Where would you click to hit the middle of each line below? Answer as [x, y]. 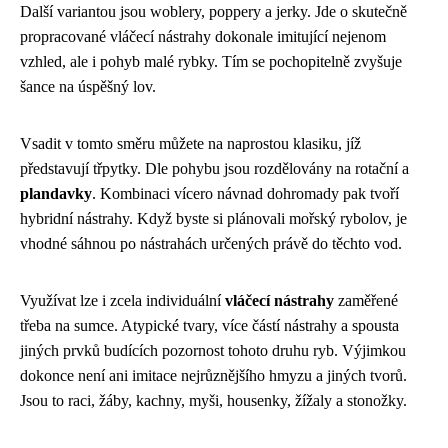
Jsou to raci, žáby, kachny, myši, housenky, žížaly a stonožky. [213, 401]
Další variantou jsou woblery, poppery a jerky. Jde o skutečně [213, 12]
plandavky [56, 194]
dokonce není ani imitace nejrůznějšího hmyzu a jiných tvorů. [213, 376]
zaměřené [366, 301]
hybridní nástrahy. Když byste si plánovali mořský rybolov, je [213, 219]
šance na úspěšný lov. [88, 87]
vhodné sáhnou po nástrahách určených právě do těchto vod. [211, 244]
